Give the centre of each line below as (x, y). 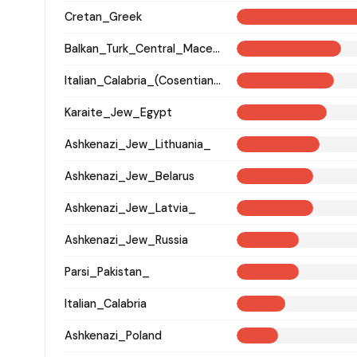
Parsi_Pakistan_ (107, 271)
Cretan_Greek (103, 16)
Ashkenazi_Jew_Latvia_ (130, 208)
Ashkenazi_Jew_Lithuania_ (138, 144)
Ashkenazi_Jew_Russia (126, 239)
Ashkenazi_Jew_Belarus (129, 176)
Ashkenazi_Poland (113, 335)
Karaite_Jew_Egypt (118, 112)
